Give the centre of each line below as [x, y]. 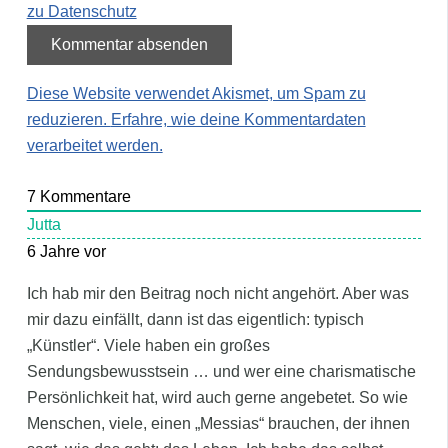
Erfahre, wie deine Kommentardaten [238, 119]
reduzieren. [68, 119]
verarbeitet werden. [94, 145]
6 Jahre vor [66, 252]
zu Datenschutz [81, 11]
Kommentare [83, 197]
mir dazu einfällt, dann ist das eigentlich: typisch [195, 320]
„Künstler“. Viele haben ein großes [148, 346]
